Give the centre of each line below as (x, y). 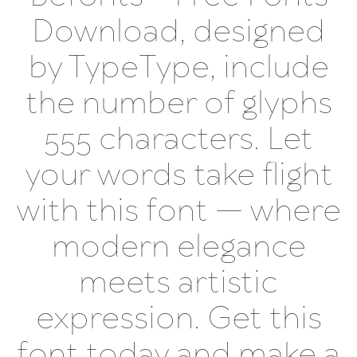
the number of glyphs (178, 104)
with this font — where (178, 212)
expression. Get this (178, 319)
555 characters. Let (178, 140)
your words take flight (178, 176)
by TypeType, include (178, 68)
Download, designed (178, 32)
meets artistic (178, 283)
